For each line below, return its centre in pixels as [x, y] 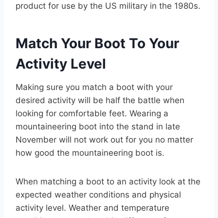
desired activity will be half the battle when [100, 100]
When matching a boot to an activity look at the [108, 182]
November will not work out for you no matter [104, 140]
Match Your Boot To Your [97, 44]
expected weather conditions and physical [98, 195]
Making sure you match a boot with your [94, 87]
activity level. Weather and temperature [92, 208]
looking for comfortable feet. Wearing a [92, 114]
